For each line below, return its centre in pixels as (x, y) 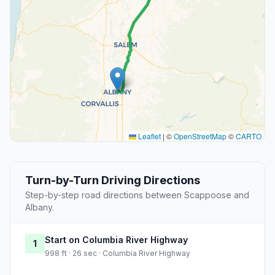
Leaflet (149, 136)
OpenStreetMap (200, 136)
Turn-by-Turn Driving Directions (113, 180)
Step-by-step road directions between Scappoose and (137, 195)
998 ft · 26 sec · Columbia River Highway (118, 254)
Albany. (40, 207)
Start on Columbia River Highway (116, 240)
